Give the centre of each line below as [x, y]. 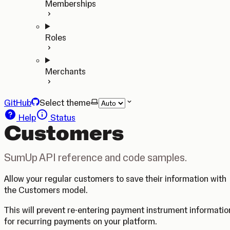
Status [62, 118]
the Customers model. [46, 190]
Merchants [65, 71]
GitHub [18, 103]
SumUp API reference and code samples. [95, 157]
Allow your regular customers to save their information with [115, 179]
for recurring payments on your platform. [81, 221]
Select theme [65, 103]
